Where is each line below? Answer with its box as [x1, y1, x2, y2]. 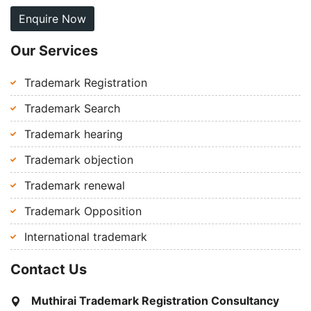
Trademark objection [24, 153, 133, 167]
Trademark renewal [24, 178, 125, 193]
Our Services [10, 42, 98, 60]
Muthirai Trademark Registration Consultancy [31, 294, 279, 308]
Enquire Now [19, 12, 86, 26]
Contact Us [10, 261, 87, 278]
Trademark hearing [24, 127, 123, 142]
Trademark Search [24, 101, 120, 116]
